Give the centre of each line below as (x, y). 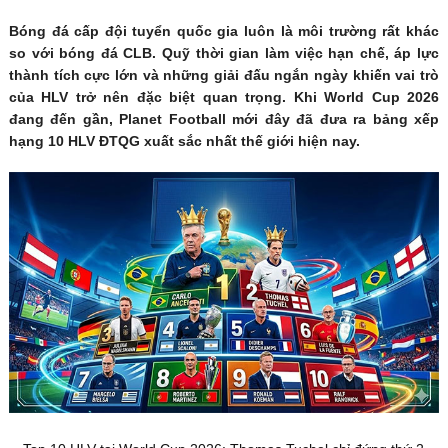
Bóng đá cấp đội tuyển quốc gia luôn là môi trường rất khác (224, 31)
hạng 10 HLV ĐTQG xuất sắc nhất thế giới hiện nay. (184, 141)
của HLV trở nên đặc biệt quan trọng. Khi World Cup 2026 (224, 97)
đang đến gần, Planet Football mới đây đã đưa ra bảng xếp (224, 119)
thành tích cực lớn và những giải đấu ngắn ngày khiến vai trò (224, 75)
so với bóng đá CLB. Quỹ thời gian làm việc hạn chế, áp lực (224, 53)
